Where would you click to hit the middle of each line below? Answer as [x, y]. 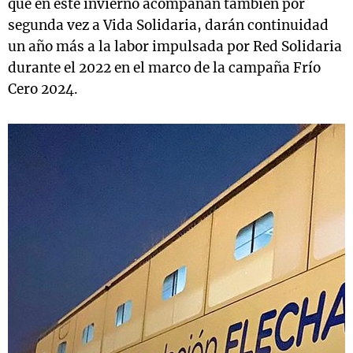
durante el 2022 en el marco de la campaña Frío [164, 68]
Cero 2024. [43, 89]
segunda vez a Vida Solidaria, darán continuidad [168, 25]
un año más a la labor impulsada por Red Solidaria [175, 46]
